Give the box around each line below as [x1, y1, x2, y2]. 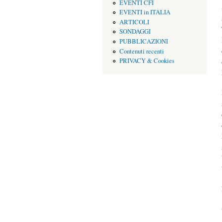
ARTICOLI [119, 17, 149, 26]
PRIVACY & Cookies [119, 56, 174, 65]
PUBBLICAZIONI [119, 37, 168, 46]
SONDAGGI [119, 27, 151, 36]
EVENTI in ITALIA [119, 8, 170, 17]
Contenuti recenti [119, 47, 164, 55]
